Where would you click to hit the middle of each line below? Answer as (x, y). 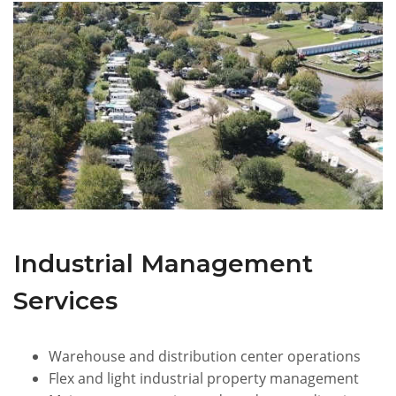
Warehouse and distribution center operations (205, 356)
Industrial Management (163, 263)
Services (65, 300)
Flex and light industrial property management (204, 378)
